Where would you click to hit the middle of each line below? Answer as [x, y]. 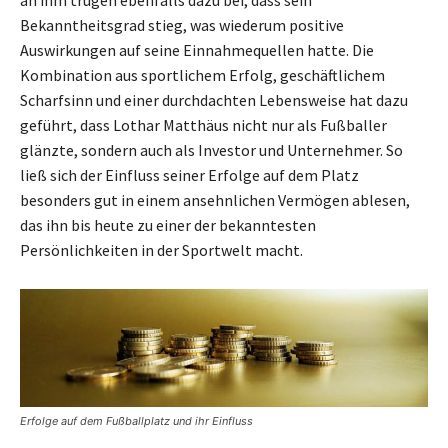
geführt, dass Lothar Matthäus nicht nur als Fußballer [203, 124]
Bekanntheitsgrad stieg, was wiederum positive [182, 24]
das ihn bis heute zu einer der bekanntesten [168, 224]
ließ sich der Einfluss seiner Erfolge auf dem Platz [189, 174]
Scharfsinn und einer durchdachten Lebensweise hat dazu [214, 99]
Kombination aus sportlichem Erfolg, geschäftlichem [202, 74]
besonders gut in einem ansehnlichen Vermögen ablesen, [215, 199]
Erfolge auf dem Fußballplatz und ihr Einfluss [136, 420]
